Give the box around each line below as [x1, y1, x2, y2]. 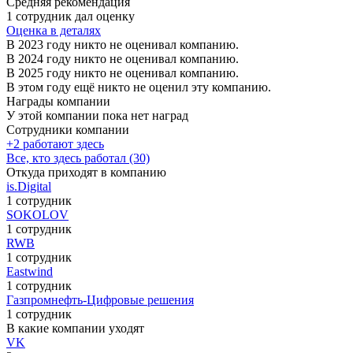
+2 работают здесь [6, 136, 104, 150]
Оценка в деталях [6, 23, 101, 37]
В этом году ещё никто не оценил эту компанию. [6, 80, 271, 94]
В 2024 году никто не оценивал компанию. [6, 51, 239, 65]
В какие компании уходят [6, 321, 144, 335]
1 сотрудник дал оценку [6, 9, 135, 23]
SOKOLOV [6, 207, 69, 221]
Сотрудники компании [6, 122, 129, 136]
